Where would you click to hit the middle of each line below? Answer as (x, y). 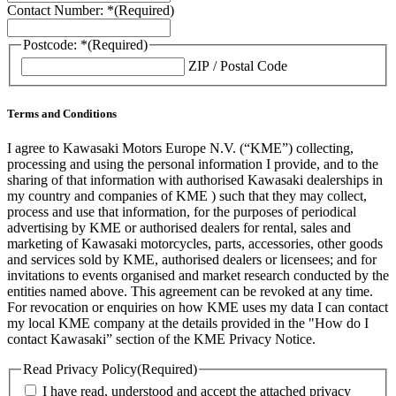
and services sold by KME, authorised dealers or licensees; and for (192, 259)
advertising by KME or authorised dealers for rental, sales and (179, 227)
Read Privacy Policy (80, 369)
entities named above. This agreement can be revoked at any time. (190, 291)
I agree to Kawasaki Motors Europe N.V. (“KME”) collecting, (180, 148)
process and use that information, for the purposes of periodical (182, 211)
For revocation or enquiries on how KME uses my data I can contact (198, 307)
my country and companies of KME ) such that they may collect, (187, 195)
